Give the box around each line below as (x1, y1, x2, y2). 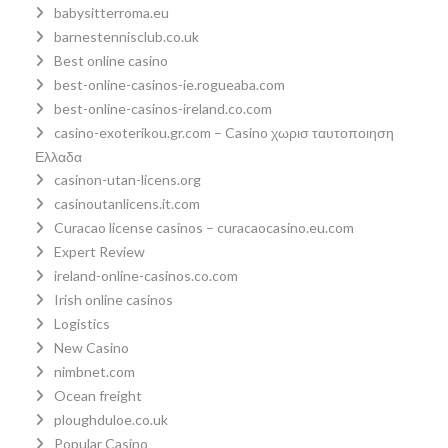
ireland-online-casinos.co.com (54, 266, 238, 284)
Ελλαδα (35, 147, 82, 165)
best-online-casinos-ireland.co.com (54, 99, 272, 117)
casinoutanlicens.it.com (54, 194, 200, 212)
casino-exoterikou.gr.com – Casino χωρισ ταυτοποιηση (54, 123, 394, 141)
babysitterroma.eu (54, 3, 169, 21)
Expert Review (54, 242, 145, 260)
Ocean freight (54, 386, 142, 404)
